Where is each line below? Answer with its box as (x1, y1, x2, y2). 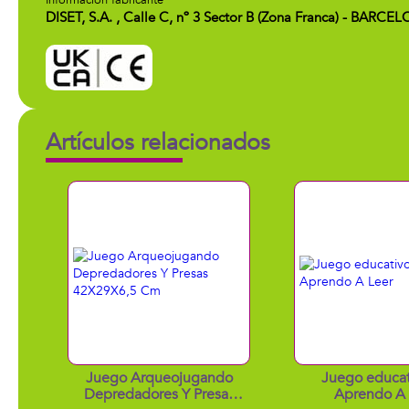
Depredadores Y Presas (83, 384, 235, 404)
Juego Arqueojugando (85, 368, 233, 388)
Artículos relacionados (46, 127, 270, 158)
